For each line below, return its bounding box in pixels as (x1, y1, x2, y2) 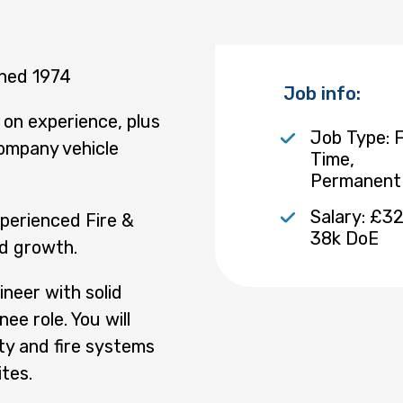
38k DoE (310, 227, 379, 249)
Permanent (310, 169, 401, 192)
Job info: (283, 82, 361, 104)
